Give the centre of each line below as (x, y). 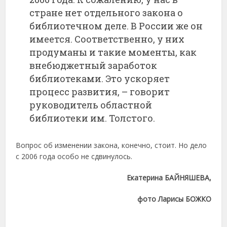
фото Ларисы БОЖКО (174, 199)
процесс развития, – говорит (100, 92)
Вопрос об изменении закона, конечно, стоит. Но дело (111, 145)
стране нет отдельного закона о (106, 13)
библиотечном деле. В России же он (116, 26)
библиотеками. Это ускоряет (100, 79)
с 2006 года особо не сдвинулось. (74, 157)
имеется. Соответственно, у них (107, 39)
